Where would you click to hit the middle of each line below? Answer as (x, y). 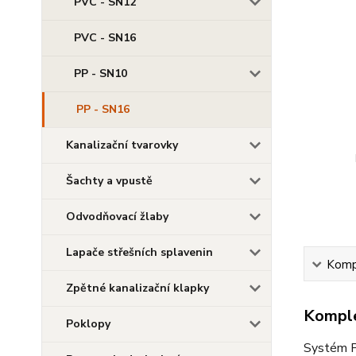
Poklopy (88, 324)
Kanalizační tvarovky (122, 145)
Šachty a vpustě (109, 181)
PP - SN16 (103, 109)
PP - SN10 (101, 74)
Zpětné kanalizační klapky (137, 288)
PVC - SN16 (105, 38)
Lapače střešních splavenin (139, 252)
